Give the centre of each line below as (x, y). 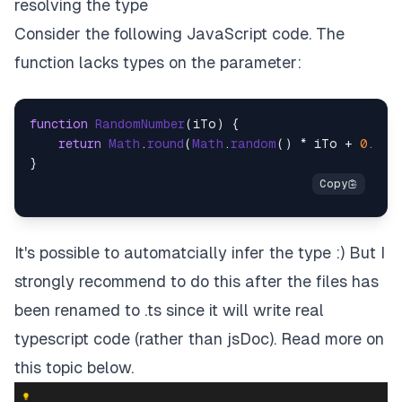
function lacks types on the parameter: (158, 62)
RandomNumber (140, 123)
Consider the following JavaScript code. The (179, 33)
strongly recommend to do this (130, 281)
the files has (331, 281)
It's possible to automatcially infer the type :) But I (200, 252)
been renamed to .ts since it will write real (169, 310)
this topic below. (74, 367)
